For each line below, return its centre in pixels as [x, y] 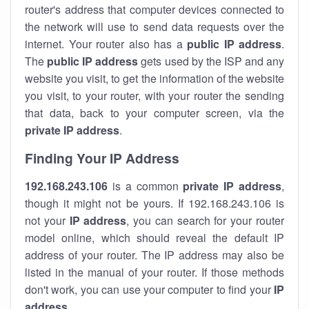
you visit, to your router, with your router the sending [154, 96]
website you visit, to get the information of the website [154, 78]
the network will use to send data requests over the [154, 27]
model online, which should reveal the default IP [154, 238]
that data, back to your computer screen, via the [154, 113]
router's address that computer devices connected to [154, 9]
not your [47, 220]
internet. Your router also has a [106, 44]
